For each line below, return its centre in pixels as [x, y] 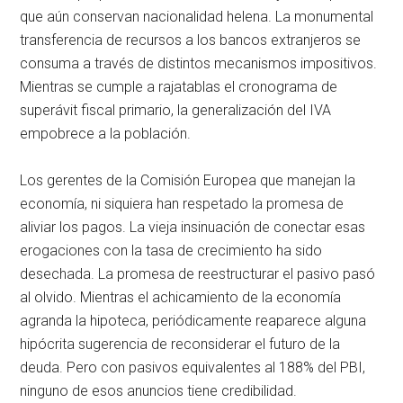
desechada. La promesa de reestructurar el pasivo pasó [198, 274]
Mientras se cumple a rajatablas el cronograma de [179, 87]
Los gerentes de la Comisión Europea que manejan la [188, 181]
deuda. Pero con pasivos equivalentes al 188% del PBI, [193, 368]
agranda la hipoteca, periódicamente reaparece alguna [193, 321]
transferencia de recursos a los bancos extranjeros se [191, 40]
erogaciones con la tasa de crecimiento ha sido [171, 251]
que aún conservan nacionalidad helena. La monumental [197, 17]
